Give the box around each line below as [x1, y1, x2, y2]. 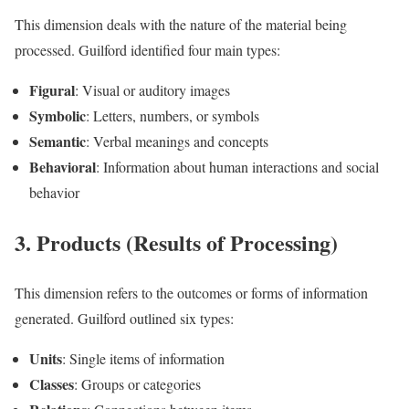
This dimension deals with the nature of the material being [15, 15, 347, 35]
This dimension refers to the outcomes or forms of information [15, 283, 368, 303]
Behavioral [29, 156, 96, 178]
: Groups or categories [74, 374, 201, 394]
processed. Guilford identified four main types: [15, 40, 280, 60]
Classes [29, 373, 74, 395]
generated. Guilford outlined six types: [15, 309, 234, 329]
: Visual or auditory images [75, 80, 230, 100]
